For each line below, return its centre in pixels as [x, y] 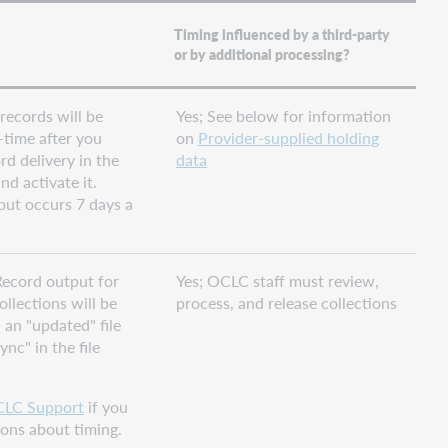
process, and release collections [286, 302]
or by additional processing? [262, 54]
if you [106, 406]
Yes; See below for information [283, 115]
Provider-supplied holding [288, 137]
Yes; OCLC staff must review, [277, 280]
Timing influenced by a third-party [282, 34]
